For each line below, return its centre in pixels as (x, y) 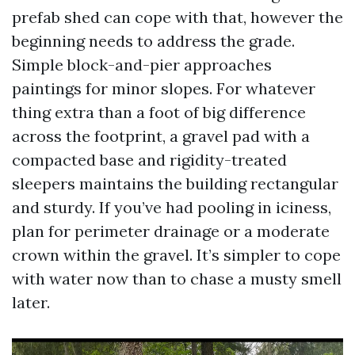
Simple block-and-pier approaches (142, 65)
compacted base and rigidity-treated (149, 160)
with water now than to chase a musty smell (177, 279)
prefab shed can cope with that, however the (177, 17)
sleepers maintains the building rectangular (175, 183)
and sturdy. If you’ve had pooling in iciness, (172, 207)
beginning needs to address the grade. (153, 41)
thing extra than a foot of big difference (159, 112)
